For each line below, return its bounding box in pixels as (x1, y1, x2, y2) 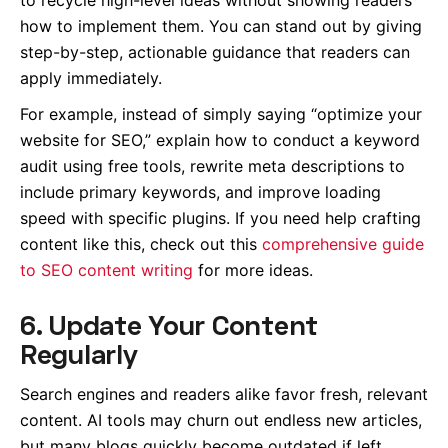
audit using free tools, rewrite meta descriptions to (20, 155, 405, 176)
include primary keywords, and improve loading (20, 181, 381, 202)
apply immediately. (20, 67, 162, 88)
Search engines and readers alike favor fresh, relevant (20, 384, 428, 405)
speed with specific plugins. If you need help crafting (20, 207, 421, 228)
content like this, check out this (20, 233, 262, 254)
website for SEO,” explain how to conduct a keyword (20, 129, 420, 150)
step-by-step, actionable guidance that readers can (20, 41, 410, 62)
